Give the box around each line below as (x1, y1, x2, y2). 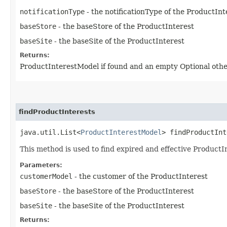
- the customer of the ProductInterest (72, 172, 208, 180)
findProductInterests (19, 107, 95, 116)
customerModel (20, 172, 72, 180)
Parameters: (20, 161, 62, 169)
